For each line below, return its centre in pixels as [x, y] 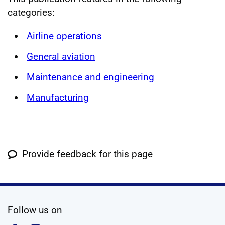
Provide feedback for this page [87, 154]
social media [90, 209]
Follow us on [35, 210]
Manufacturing [58, 98]
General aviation [61, 56]
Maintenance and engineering [90, 77]
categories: [31, 12]
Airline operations [64, 36]
